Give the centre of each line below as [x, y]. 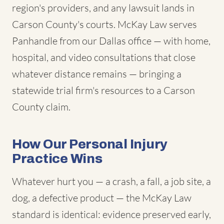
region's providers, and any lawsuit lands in [103, 8]
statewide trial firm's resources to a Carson [103, 90]
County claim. [41, 107]
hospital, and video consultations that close [104, 57]
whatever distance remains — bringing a [97, 74]
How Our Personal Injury [90, 144]
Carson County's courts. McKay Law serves [104, 24]
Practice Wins [57, 158]
